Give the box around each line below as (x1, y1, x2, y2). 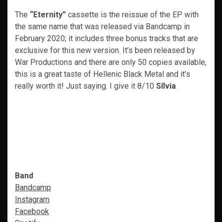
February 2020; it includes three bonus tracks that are (15, 33, 198, 43)
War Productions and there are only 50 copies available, (15, 57, 207, 67)
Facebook (15, 206, 49, 216)
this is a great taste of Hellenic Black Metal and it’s (15, 69, 190, 79)
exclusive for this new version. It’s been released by (15, 45, 195, 55)
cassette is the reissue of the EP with (68, 9, 199, 19)
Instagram (15, 194, 50, 204)
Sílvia (156, 81, 176, 91)
